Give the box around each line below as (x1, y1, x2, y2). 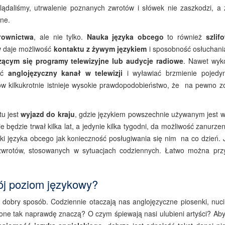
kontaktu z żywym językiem (53, 44, 147, 54)
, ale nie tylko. (34, 32, 87, 42)
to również (163, 32, 206, 42)
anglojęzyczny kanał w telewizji (8, 68, 123, 78)
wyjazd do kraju (21, 109, 75, 119)
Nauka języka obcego (86, 32, 164, 42)
